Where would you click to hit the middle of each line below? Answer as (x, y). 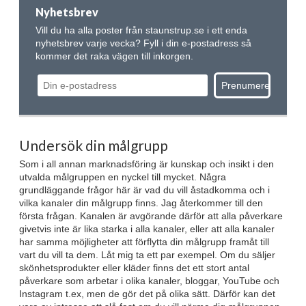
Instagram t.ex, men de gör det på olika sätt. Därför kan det (147, 294)
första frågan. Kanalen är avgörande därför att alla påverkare (151, 216)
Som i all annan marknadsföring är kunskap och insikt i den (147, 164)
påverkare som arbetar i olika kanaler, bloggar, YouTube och (149, 281)
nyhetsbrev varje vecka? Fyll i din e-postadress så (143, 43)
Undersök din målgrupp (94, 145)
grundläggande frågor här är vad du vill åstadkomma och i (144, 190)
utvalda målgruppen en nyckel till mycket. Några (123, 177)
